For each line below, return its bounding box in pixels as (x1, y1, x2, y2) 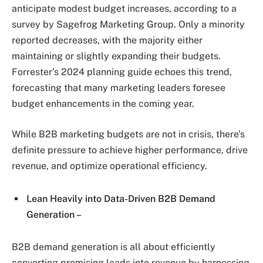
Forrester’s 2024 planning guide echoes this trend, (12, 66, 232, 78)
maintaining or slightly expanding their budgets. (12, 50, 221, 62)
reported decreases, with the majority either (12, 35, 203, 46)
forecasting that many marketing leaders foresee (12, 82, 225, 94)
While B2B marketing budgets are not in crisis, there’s (12, 128, 245, 140)
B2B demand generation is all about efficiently (12, 241, 215, 253)
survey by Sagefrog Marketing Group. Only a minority (12, 19, 245, 31)
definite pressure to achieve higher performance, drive (12, 144, 248, 156)
